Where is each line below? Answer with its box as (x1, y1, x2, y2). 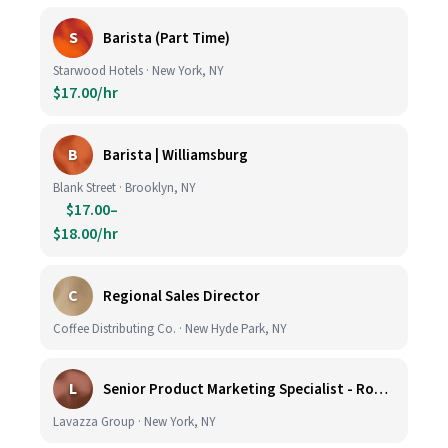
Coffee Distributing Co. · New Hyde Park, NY (53, 320, 287, 338)
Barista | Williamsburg (103, 144, 248, 166)
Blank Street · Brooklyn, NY (53, 179, 196, 197)
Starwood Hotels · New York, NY (53, 62, 224, 80)
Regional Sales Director (103, 285, 260, 307)
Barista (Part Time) (103, 27, 230, 49)
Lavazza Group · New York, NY (53, 413, 216, 431)
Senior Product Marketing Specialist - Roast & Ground (374, 378, 388, 400)
